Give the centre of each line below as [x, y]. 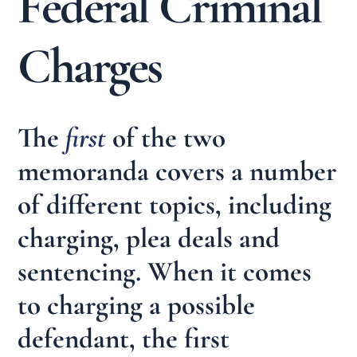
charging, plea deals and [149, 239]
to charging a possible [137, 306]
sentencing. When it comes [165, 272]
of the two [166, 138]
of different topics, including [175, 205]
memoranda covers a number [177, 172]
